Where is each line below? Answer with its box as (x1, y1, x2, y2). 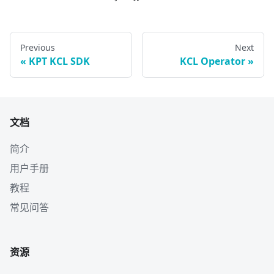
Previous (20, 42, 55, 54)
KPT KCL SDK (29, 54, 90, 68)
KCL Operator (180, 54, 245, 68)
